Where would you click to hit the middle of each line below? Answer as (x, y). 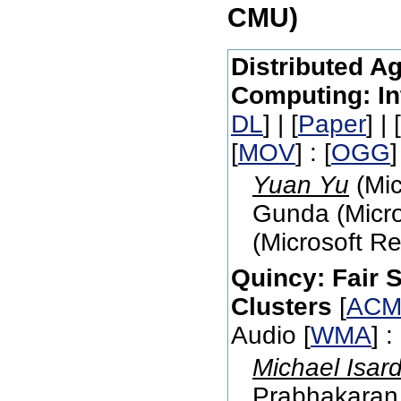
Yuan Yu (301, 185)
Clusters (282, 307)
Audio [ (271, 336)
